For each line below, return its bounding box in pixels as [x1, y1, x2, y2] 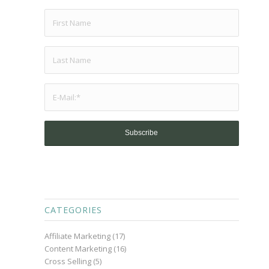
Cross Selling [44, 256, 91, 267]
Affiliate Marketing [44, 231, 110, 242]
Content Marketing [44, 243, 112, 255]
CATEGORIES [44, 204, 102, 216]
